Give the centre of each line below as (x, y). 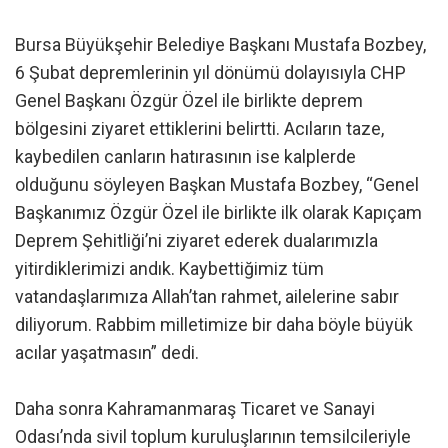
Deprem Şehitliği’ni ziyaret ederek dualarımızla (196, 241)
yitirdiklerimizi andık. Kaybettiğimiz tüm (169, 269)
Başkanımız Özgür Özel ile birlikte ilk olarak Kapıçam (218, 213)
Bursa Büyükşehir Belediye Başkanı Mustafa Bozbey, (220, 45)
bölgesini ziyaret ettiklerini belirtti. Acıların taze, (199, 129)
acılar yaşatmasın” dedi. (107, 353)
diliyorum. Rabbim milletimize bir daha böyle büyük (214, 325)
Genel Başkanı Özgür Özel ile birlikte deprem (189, 101)
